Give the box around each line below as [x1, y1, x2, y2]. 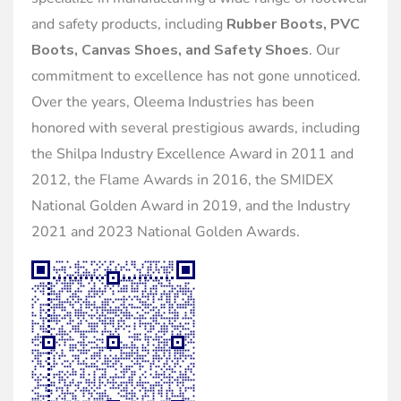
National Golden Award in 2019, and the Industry [31, 196, 350, 216]
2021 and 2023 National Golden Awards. [31, 222, 300, 242]
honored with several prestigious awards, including [31, 118, 360, 138]
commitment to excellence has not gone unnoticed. [31, 66, 361, 86]
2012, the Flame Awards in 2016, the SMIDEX [31, 170, 333, 190]
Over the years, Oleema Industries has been [31, 92, 314, 112]
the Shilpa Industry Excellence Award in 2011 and [31, 144, 354, 164]
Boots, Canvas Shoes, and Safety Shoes [31, 40, 309, 60]
